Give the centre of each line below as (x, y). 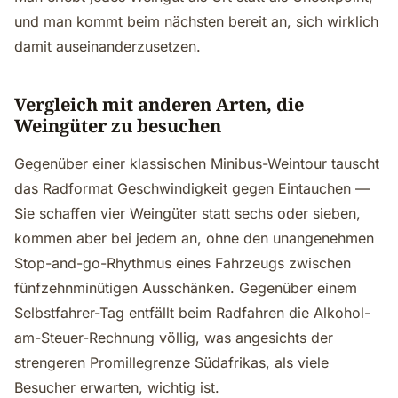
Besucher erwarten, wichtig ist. (117, 387)
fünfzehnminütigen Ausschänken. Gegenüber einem (186, 288)
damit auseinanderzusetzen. (107, 46)
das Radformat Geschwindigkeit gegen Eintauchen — (192, 188)
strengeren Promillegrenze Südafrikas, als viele (171, 362)
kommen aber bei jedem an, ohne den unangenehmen (194, 238)
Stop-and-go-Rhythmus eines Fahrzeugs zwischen (183, 263)
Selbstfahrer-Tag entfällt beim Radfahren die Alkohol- (192, 313)
